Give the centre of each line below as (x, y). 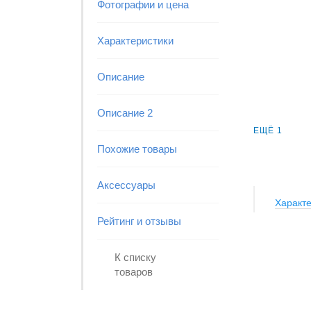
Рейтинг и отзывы (139, 221)
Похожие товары (137, 149)
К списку (135, 257)
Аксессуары (126, 185)
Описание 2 (125, 113)
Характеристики (135, 41)
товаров (134, 272)
